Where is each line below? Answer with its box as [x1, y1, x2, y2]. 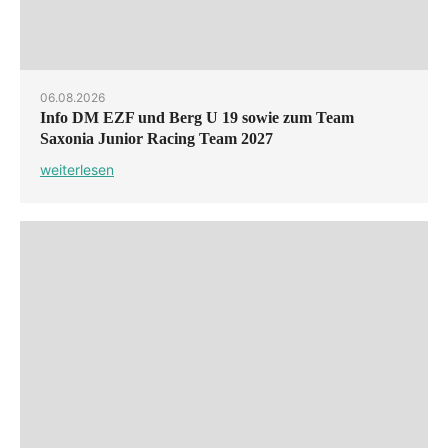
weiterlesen [40, 160, 114, 178]
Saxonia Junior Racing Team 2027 [40, 129, 273, 147]
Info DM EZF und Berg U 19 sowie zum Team [40, 108, 354, 126]
